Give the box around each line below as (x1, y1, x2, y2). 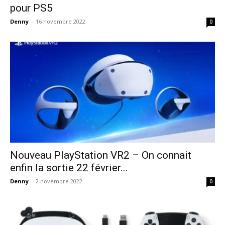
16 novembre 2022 (36, 17, 85, 25)
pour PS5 (10, 2, 53, 14)
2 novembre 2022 (36, 177, 82, 185)
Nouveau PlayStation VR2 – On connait (10, 149, 191, 161)
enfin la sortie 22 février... (10, 162, 128, 174)
